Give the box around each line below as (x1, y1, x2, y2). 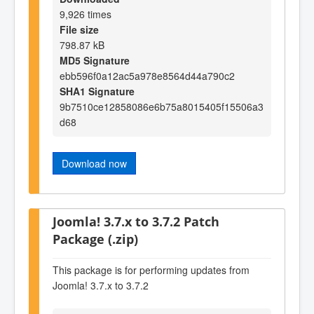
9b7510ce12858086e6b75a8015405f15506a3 (60, 99, 264, 114)
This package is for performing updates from (53, 262, 250, 277)
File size (60, 22, 99, 36)
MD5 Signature (60, 53, 130, 67)
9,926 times (60, 6, 111, 21)
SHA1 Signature (60, 83, 135, 98)
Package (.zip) (53, 230, 138, 248)
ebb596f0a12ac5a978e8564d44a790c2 (60, 68, 235, 83)
